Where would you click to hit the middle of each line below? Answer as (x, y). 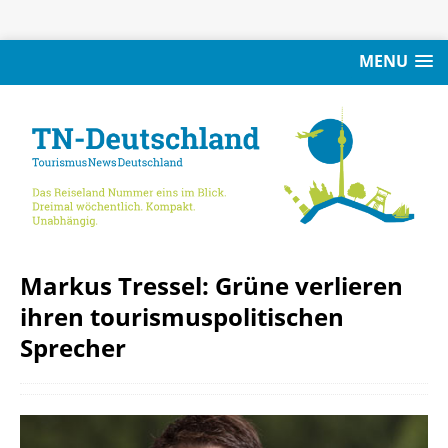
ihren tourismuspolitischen (182, 316)
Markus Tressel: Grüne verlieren (211, 285)
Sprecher (73, 347)
